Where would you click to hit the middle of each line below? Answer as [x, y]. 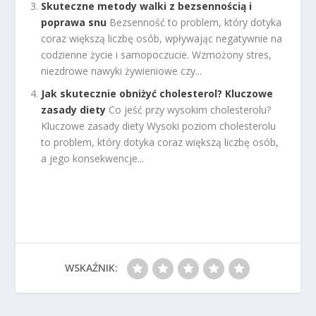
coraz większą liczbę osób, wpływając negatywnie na [162, 38]
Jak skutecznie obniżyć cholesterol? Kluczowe [157, 94]
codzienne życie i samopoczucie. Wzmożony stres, [157, 54]
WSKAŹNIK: [91, 268]
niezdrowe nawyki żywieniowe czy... [122, 71]
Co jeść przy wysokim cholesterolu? [190, 110]
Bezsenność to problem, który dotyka [196, 22]
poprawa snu [74, 22]
